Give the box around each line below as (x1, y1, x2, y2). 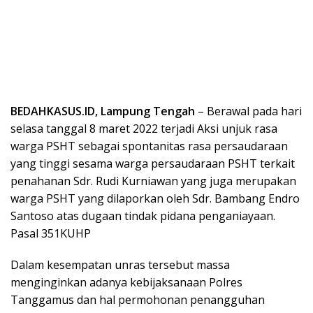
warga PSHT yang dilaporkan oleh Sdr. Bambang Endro (10, 191, 300, 207)
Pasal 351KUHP (10, 226, 91, 242)
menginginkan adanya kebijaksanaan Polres (10, 275, 242, 291)
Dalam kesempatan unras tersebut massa (10, 257, 230, 273)
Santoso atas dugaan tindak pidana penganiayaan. (10, 208, 275, 224)
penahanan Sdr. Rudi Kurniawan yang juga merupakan (10, 173, 296, 189)
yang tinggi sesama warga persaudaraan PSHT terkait (10, 156, 295, 172)
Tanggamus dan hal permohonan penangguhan (10, 292, 265, 308)
